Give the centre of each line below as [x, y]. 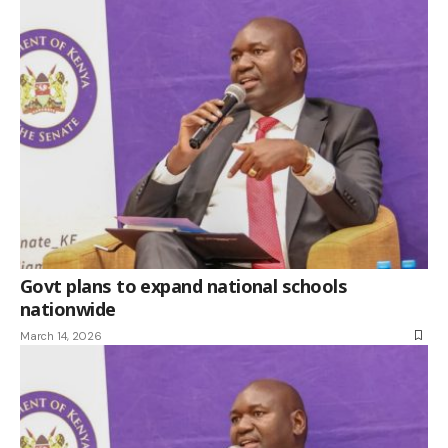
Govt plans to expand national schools [184, 285]
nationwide [68, 308]
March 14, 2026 [61, 335]
